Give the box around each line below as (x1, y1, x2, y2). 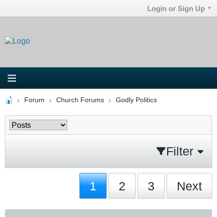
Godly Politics (115, 96, 157, 104)
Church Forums (56, 96, 104, 104)
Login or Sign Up (147, 4, 205, 13)
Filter (166, 144, 193, 158)
